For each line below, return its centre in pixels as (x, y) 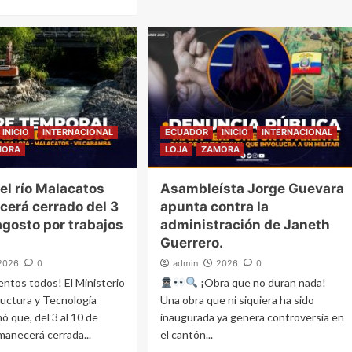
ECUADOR (187, 132)
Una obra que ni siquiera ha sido (238, 299)
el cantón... (187, 334)
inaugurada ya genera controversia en (253, 317)
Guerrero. (192, 242)
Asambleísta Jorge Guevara (253, 188)
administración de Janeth (246, 224)
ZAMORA (221, 149)
